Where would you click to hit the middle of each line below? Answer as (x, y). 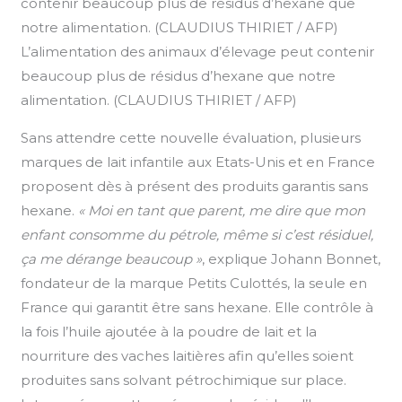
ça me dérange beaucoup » (112, 258)
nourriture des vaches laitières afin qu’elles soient (188, 355)
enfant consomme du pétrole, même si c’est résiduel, (197, 234)
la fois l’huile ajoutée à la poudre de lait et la (169, 331)
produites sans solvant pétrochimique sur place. (184, 380)
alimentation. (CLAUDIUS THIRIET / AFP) (159, 100)
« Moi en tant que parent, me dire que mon (222, 210)
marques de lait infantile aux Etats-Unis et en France (198, 162)
